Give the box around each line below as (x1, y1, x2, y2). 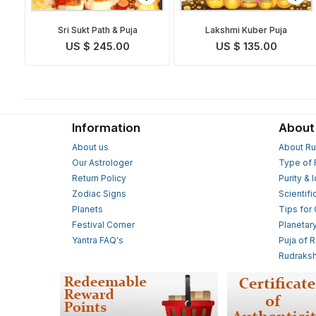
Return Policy (72, 172, 126, 183)
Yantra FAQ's (72, 234, 123, 245)
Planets (72, 203, 103, 214)
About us (72, 141, 109, 152)
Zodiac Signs (72, 188, 126, 199)
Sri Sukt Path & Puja (57, 25, 138, 36)
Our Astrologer (72, 157, 133, 168)
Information (72, 120, 140, 135)
